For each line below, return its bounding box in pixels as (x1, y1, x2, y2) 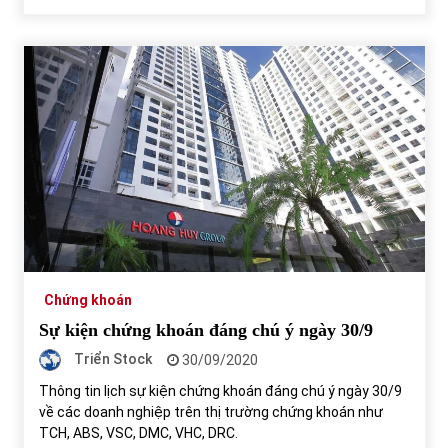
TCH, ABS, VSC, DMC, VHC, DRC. (38, 425, 238, 442)
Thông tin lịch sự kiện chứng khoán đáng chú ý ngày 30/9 (38, 383, 402, 400)
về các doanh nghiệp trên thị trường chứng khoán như (38, 404, 383, 421)
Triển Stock (73, 350, 152, 367)
